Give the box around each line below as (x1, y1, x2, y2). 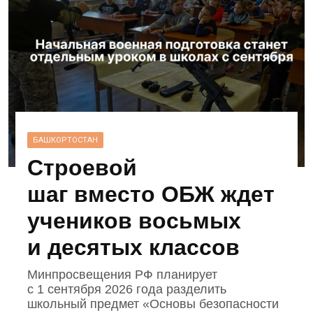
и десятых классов (27, 235, 240, 261)
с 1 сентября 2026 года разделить (27, 282, 227, 297)
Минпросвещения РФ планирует (27, 268, 218, 282)
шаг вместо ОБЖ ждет (27, 182, 275, 208)
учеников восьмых (27, 208, 242, 234)
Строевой (27, 155, 138, 181)
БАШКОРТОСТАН (33, 136, 99, 145)
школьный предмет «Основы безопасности (27, 297, 279, 312)
